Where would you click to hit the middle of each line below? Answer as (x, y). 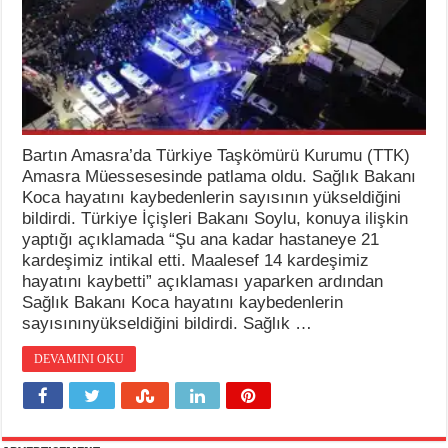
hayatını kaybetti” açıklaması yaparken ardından (203, 281)
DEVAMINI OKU (79, 358)
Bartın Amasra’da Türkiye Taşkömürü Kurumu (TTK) (216, 155)
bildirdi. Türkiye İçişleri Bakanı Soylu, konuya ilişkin (215, 218)
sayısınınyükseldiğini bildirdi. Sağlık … (167, 323)
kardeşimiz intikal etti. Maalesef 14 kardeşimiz (196, 260)
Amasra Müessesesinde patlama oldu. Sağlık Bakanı (219, 176)
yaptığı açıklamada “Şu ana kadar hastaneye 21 (201, 239)
